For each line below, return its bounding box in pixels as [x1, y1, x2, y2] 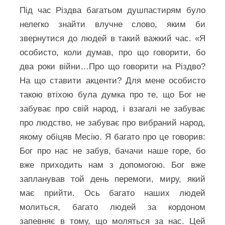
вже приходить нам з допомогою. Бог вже [20, 160, 205, 170]
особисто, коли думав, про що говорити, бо [20, 48, 205, 57]
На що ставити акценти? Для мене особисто [20, 76, 205, 85]
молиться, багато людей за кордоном [20, 202, 205, 212]
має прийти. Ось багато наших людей [20, 188, 205, 198]
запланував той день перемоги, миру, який [20, 174, 205, 184]
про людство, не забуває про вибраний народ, [20, 118, 205, 128]
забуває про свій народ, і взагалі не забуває [20, 104, 205, 114]
